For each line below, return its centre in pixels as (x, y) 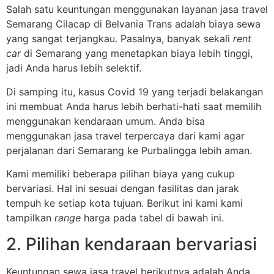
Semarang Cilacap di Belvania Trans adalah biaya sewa (133, 24)
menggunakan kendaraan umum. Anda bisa (106, 121)
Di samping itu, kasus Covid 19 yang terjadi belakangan (135, 91)
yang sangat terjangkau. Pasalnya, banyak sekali (120, 39)
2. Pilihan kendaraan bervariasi (131, 244)
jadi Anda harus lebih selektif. (74, 68)
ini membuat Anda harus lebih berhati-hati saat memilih (134, 106)
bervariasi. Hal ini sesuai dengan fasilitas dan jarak (123, 189)
